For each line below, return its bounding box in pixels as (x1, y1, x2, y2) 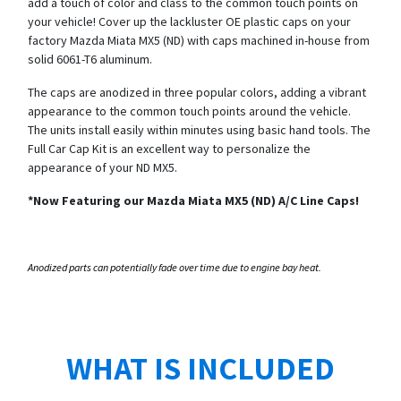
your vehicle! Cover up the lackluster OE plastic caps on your (28, 13, 351, 30)
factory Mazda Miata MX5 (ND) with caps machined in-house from (28, 31, 370, 48)
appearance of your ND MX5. (28, 158, 180, 175)
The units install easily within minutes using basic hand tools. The (28, 121, 371, 138)
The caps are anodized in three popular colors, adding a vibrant (28, 83, 366, 100)
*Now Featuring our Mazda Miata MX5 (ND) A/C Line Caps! (28, 192, 359, 209)
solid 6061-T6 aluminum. (28, 50, 155, 67)
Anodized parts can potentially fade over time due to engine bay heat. (28, 260, 321, 274)
